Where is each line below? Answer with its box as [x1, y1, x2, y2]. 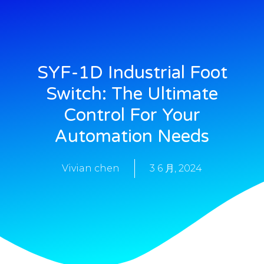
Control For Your [64, 104, 200, 126]
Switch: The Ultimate [46, 82, 218, 105]
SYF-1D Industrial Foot [37, 61, 227, 84]
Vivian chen [62, 162, 120, 174]
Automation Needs [55, 125, 209, 147]
